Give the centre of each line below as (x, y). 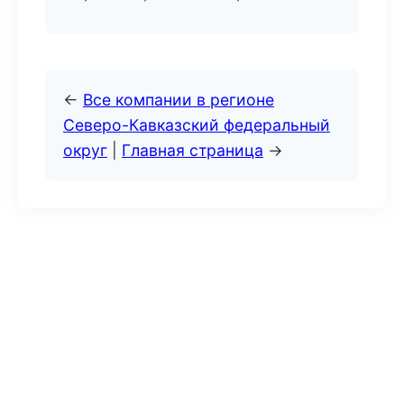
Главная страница (193, 150)
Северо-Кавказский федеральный (197, 125)
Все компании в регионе (179, 100)
